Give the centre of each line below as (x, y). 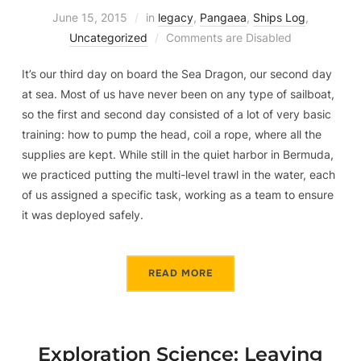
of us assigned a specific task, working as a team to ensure (177, 195)
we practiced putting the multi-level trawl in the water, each (178, 175)
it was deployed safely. (82, 215)
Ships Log (279, 18)
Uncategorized (108, 38)
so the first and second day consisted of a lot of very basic (176, 114)
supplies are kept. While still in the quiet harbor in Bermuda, (177, 155)
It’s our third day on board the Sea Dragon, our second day (176, 74)
